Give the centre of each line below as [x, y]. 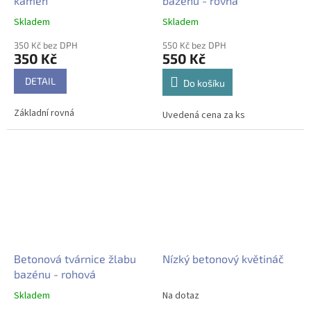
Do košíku [204, 83]
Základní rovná [44, 113]
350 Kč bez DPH [46, 45]
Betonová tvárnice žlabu [75, 258]
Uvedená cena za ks [204, 115]
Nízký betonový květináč [223, 258]
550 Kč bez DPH [194, 45]
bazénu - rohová [55, 274]
